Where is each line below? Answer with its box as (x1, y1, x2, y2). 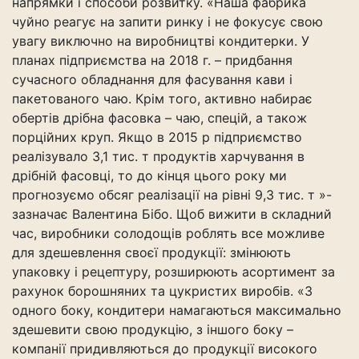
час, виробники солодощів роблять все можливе (12, 225, 325, 241)
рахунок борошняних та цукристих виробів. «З (12, 283, 313, 299)
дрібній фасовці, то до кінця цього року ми (12, 167, 287, 184)
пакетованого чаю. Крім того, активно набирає (12, 91, 313, 107)
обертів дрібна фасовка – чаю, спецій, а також (12, 110, 307, 126)
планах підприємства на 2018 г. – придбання (12, 52, 292, 68)
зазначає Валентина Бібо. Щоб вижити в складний (12, 206, 332, 222)
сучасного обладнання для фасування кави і (12, 71, 292, 87)
